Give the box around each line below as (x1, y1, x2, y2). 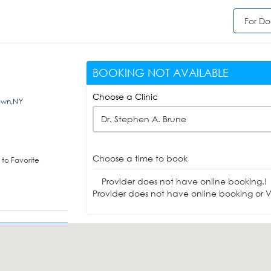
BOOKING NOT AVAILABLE (92, 66, 229, 79)
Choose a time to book (92, 152, 188, 164)
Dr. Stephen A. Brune (100, 113, 186, 125)
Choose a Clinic (92, 91, 158, 102)
